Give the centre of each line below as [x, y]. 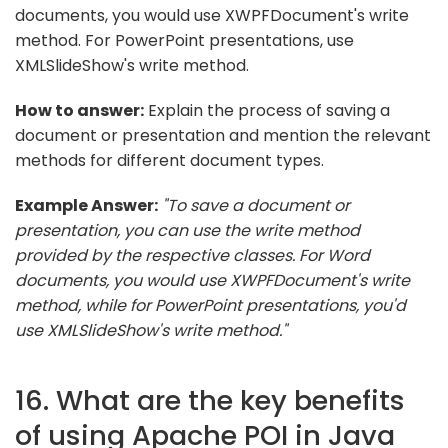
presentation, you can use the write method [187, 230]
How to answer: [79, 110]
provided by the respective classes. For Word [192, 255]
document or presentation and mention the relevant [223, 135]
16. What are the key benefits [210, 400]
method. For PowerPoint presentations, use [184, 40]
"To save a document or [256, 205]
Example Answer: [86, 205]
